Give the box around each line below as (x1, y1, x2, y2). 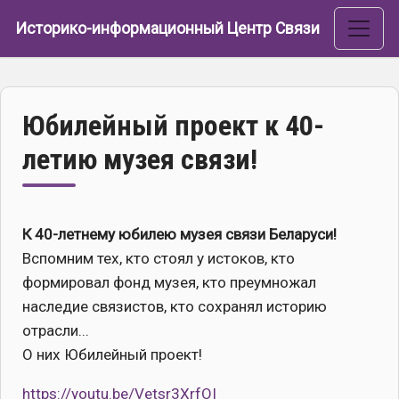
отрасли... (22, 322, 89, 339)
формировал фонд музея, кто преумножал (22, 273, 316, 291)
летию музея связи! (22, 142, 257, 176)
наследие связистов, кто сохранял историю (22, 297, 327, 315)
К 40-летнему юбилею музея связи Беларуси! (22, 225, 337, 243)
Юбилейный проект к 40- (22, 109, 324, 142)
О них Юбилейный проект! (22, 346, 202, 363)
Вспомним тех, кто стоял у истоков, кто (22, 249, 295, 267)
